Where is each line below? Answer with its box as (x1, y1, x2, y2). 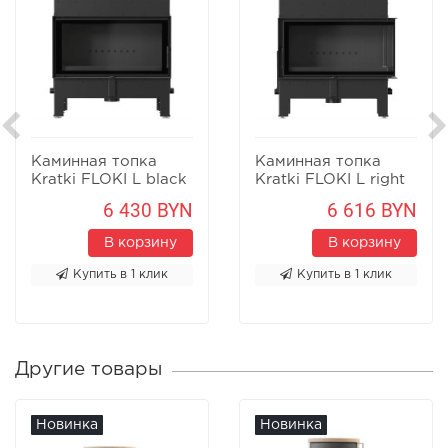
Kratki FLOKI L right (255, 173, 405, 187)
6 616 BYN (327, 199, 417, 223)
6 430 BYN (103, 199, 193, 223)
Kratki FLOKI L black (31, 173, 187, 187)
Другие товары (15, 361, 162, 379)
